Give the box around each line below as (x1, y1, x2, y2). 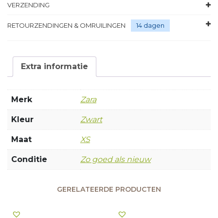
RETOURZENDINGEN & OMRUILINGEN (7, 21, 127, 29)
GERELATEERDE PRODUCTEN (57, 184, 161, 194)
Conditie (11, 154, 47, 164)
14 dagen (136, 21, 164, 29)
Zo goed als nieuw (80, 154, 151, 164)
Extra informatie (21, 61, 88, 71)
